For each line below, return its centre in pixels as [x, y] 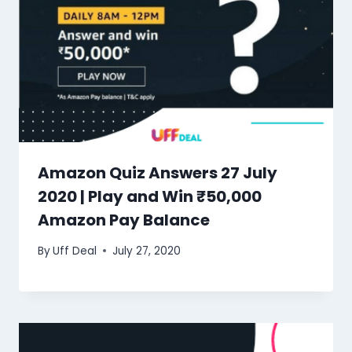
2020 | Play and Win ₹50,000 [150, 197]
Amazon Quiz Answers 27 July [158, 173]
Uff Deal [75, 251]
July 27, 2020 [147, 251]
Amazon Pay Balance [124, 220]
